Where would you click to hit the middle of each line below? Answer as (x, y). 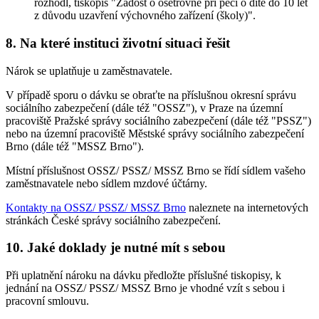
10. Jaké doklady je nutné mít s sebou (116, 248)
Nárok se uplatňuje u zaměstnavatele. (89, 70)
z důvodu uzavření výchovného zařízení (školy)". (145, 16)
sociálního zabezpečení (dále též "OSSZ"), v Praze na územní (144, 108)
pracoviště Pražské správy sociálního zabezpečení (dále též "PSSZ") (158, 120)
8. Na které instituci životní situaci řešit (118, 43)
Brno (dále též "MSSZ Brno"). (75, 146)
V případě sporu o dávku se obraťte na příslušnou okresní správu (151, 95)
